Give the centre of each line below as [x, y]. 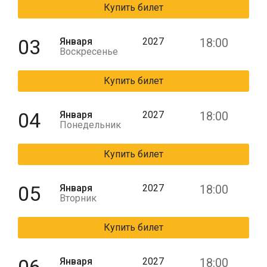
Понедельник [90, 125]
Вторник [78, 198]
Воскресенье [89, 52]
